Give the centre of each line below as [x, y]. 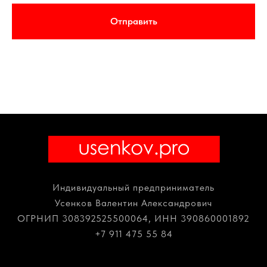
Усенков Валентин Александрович [133, 203]
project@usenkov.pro [133, 250]
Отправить [133, 21]
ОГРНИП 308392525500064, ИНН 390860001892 [133, 219]
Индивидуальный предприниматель [133, 188]
